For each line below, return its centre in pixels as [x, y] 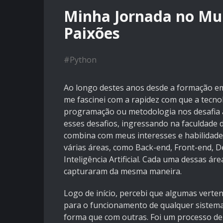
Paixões [92, 33]
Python [83, 60]
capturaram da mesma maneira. [123, 171]
